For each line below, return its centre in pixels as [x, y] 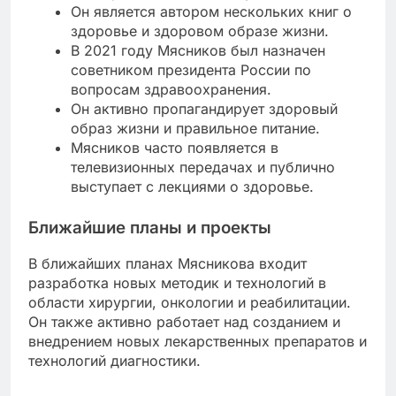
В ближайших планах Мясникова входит [168, 264]
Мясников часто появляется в [175, 147]
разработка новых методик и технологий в [177, 283]
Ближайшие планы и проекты [150, 227]
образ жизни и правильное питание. [195, 128]
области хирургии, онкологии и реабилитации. [190, 303]
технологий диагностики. [114, 361]
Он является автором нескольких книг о [211, 11]
